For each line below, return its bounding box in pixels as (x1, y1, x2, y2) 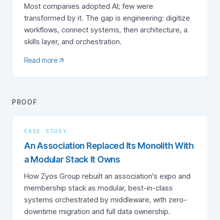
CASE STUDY (24, 128, 67, 135)
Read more (24, 56, 57, 64)
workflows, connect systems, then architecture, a (24, 25, 188, 34)
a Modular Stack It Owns (24, 154, 120, 165)
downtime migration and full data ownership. (24, 207, 170, 216)
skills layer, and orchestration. (24, 37, 122, 46)
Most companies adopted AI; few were (24, 1, 153, 11)
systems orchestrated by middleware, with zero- (24, 195, 187, 204)
